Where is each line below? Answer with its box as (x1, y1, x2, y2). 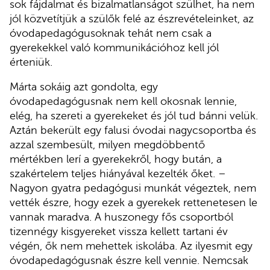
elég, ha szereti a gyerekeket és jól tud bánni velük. (10, 110, 258, 122)
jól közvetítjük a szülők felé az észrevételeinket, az (10, 12, 254, 25)
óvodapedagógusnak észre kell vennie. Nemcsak (10, 254, 248, 267)
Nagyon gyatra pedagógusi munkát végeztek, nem (10, 182, 256, 195)
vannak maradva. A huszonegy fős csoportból (10, 211, 233, 224)
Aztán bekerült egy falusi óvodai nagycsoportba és (10, 124, 256, 137)
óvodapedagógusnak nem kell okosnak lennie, (10, 95, 237, 108)
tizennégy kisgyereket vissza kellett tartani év (10, 225, 228, 238)
